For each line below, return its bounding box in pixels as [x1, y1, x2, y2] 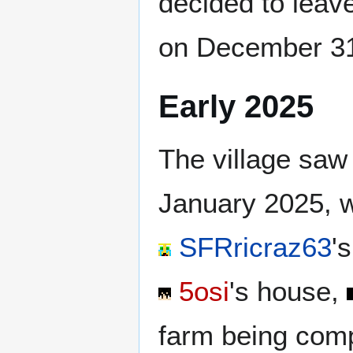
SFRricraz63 [179, 232, 332, 263]
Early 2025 [158, 88, 314, 125]
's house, [229, 276, 347, 307]
